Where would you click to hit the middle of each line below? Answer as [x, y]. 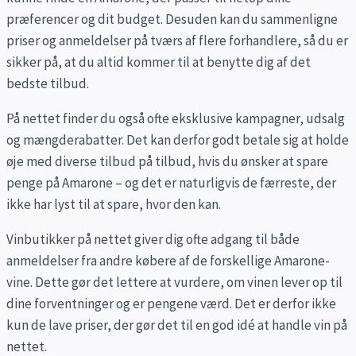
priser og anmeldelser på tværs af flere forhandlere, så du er [177, 41]
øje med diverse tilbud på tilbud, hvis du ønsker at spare [167, 162]
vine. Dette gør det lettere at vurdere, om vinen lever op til [174, 282]
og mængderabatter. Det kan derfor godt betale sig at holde [178, 140]
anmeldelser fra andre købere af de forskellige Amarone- [168, 261]
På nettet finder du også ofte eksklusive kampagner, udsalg [176, 119]
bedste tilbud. [48, 84]
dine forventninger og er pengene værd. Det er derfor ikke [171, 304]
